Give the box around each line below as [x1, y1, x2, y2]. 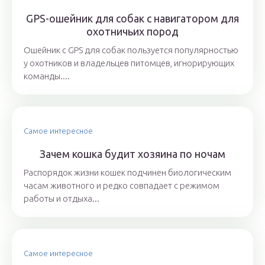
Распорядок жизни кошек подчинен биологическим [24, 167, 231, 177]
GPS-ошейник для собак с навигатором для [26, 12, 239, 24]
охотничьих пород [86, 25, 179, 37]
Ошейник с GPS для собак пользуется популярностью [24, 45, 238, 55]
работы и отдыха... [24, 193, 99, 203]
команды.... [24, 71, 70, 81]
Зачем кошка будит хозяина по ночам [40, 148, 225, 160]
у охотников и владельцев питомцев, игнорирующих [24, 58, 234, 68]
